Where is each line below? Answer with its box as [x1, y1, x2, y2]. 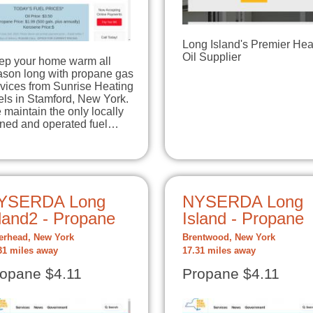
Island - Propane [182, 208, 304, 228]
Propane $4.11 [182, 265, 279, 282]
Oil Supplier [182, 50, 241, 63]
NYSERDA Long [182, 191, 303, 211]
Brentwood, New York [182, 232, 275, 242]
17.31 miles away [182, 245, 256, 256]
